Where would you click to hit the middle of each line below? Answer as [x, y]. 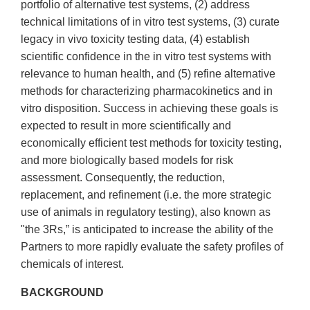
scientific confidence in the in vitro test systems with [146, 57]
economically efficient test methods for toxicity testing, [151, 143]
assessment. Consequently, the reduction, [123, 178]
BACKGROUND [62, 293]
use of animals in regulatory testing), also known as [146, 212]
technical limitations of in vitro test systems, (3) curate [150, 22]
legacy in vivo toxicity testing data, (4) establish [135, 39]
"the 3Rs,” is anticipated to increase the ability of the [147, 230]
